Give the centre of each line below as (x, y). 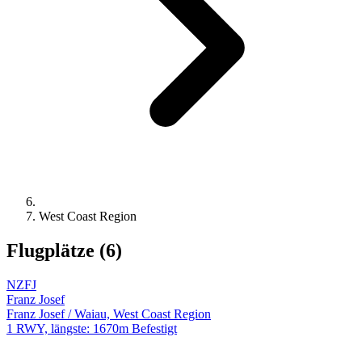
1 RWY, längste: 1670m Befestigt (92, 328)
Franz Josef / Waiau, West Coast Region (109, 314)
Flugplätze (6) (64, 250)
